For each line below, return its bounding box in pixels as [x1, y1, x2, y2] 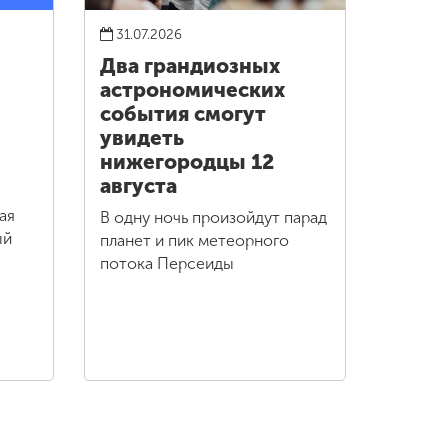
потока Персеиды [99, 253, 234, 273]
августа [99, 173, 177, 198]
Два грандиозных [99, 53, 280, 78]
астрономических [99, 77, 285, 102]
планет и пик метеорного [99, 230, 289, 250]
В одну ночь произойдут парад [99, 207, 327, 227]
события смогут [99, 101, 266, 126]
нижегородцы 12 [99, 149, 274, 174]
